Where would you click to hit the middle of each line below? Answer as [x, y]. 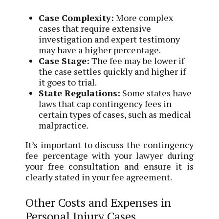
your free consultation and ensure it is [109, 166]
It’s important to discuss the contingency [109, 145]
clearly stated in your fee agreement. [99, 177]
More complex [144, 18]
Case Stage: [64, 61]
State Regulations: [80, 93]
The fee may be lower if [137, 61]
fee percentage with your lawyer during [109, 156]
